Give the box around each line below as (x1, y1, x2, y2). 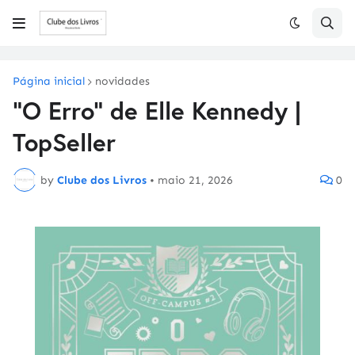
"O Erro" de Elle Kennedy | (13, 94, 301, 127)
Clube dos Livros (57, 173, 147, 187)
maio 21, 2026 (158, 173, 233, 187)
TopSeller (13, 126, 116, 158)
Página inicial (13, 74, 85, 88)
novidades (95, 74, 150, 88)
